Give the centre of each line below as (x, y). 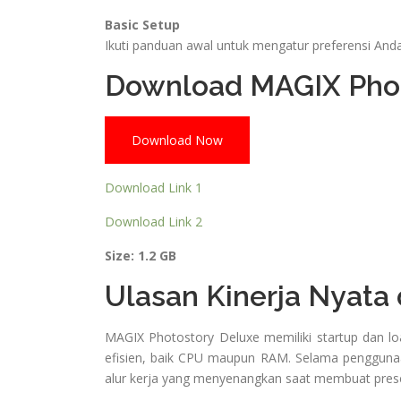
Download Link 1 (154, 188)
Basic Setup (142, 25)
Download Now (177, 141)
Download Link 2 (154, 222)
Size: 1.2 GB (141, 256)
